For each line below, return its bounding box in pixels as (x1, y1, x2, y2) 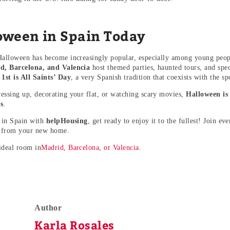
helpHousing (46, 117, 88, 125)
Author (34, 203, 62, 213)
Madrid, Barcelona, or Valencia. (41, 144, 142, 152)
